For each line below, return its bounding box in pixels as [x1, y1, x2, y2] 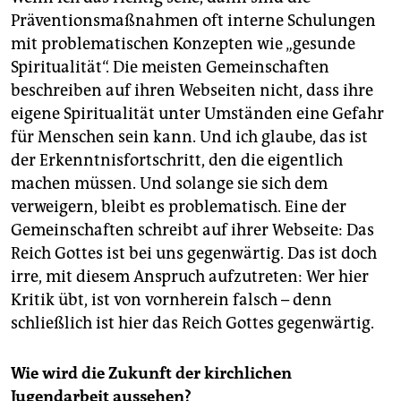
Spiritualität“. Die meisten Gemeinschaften [11, 56, 329, 77]
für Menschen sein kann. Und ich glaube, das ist [11, 126, 368, 147]
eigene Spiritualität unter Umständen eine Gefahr [11, 103, 384, 124]
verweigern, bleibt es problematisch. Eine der [11, 196, 346, 217]
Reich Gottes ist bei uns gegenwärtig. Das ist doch [11, 243, 377, 263]
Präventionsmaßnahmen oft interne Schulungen [11, 10, 376, 30]
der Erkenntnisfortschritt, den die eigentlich [11, 149, 343, 170]
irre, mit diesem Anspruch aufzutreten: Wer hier [11, 266, 369, 286]
